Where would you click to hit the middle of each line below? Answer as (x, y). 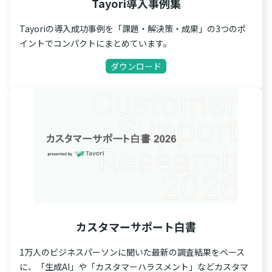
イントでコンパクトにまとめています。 (96, 43)
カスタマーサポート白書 (136, 227)
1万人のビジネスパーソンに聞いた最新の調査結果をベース (132, 252)
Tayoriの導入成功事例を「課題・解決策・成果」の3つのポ (133, 29)
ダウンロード (136, 66)
